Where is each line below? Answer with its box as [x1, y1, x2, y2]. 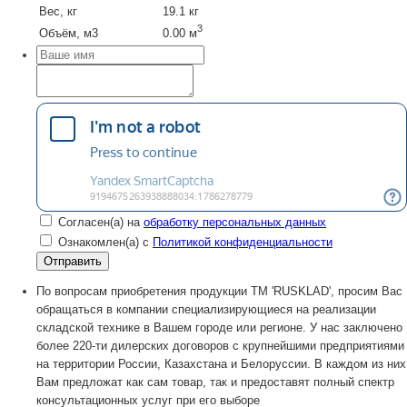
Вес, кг [39, 4, 77, 18]
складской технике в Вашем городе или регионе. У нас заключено [36, 320, 402, 334]
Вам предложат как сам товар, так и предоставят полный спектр [36, 374, 394, 389]
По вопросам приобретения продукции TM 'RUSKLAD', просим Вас [36, 283, 402, 298]
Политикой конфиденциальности [153, 234, 333, 249]
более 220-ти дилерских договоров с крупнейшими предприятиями [36, 338, 404, 352]
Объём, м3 [39, 25, 98, 40]
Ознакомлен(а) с [58, 234, 153, 249]
